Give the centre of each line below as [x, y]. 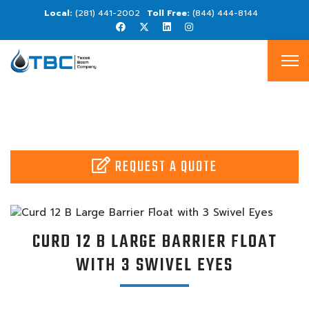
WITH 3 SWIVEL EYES [154, 265]
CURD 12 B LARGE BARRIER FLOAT [154, 242]
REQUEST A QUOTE [166, 167]
